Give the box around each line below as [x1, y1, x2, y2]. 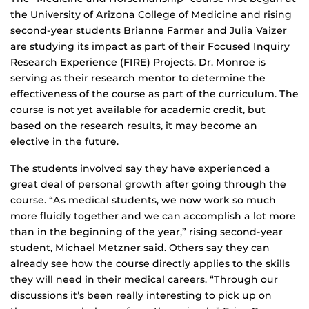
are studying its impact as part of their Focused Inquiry [10, 40, 290, 53]
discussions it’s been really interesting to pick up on [10, 289, 272, 302]
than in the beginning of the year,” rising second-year [10, 226, 283, 239]
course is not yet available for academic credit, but [10, 103, 266, 117]
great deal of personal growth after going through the [10, 178, 286, 191]
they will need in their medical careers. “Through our [10, 273, 278, 286]
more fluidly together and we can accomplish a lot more [10, 210, 296, 223]
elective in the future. [10, 135, 119, 148]
